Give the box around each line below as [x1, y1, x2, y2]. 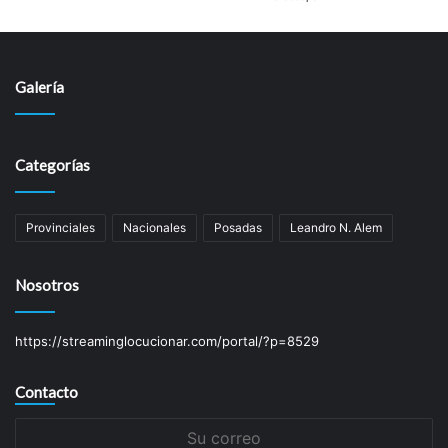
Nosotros [15, 275, 79, 294]
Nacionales [123, 219, 186, 235]
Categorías [15, 155, 90, 174]
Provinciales [26, 219, 95, 235]
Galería [15, 77, 64, 96]
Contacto [15, 382, 78, 401]
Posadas [214, 219, 262, 235]
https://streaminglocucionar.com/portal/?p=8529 [15, 332, 319, 349]
